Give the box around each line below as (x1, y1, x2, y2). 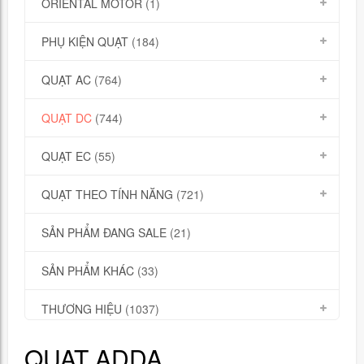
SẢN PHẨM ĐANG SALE (41, 224, 167, 240)
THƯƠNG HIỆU (41, 301, 122, 317)
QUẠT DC (41, 110, 92, 126)
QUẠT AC (41, 71, 91, 88)
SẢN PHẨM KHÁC (41, 262, 134, 279)
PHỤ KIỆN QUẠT (41, 33, 128, 50)
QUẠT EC (41, 148, 91, 164)
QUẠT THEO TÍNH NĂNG (41, 186, 173, 202)
